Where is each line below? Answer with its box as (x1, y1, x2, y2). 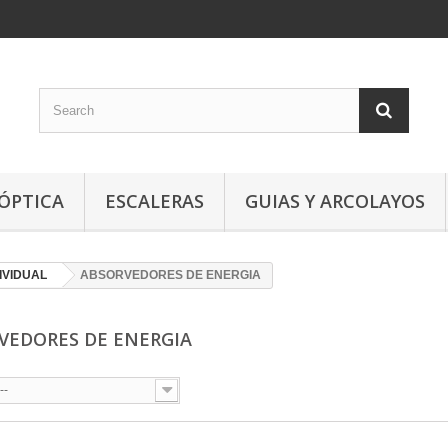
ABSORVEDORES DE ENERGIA (80, 268, 261, 282)
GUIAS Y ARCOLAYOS (245, 189, 425, 213)
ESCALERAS (105, 189, 204, 213)
